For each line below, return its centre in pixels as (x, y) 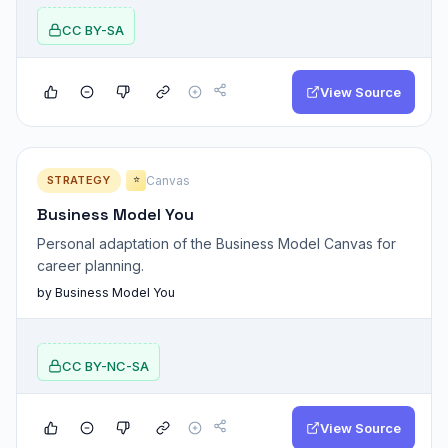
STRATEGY (79, 179)
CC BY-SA (93, 29)
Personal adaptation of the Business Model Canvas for (216, 243)
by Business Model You (106, 292)
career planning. (90, 265)
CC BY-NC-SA (105, 365)
